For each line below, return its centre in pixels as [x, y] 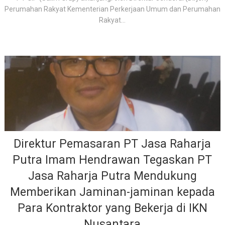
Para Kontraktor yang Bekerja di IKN [112, 208]
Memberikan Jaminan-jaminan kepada [112, 192]
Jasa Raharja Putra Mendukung [112, 176]
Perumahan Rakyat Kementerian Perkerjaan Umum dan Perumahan [112, 9]
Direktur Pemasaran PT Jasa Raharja [113, 144]
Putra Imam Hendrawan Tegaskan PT [113, 160]
